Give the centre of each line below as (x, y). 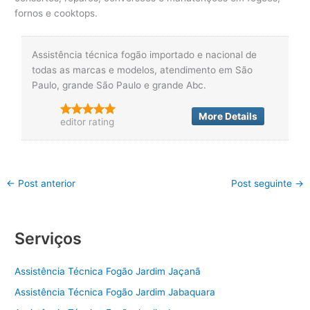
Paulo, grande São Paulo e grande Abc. (119, 85)
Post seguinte (263, 183)
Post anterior (46, 183)
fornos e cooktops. (56, 13)
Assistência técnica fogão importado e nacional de (145, 54)
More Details (228, 116)
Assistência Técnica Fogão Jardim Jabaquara (115, 292)
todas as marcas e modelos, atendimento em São (143, 70)
